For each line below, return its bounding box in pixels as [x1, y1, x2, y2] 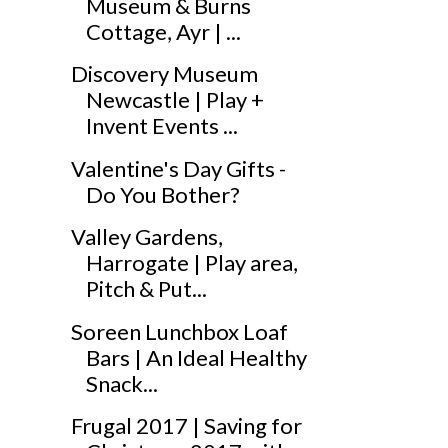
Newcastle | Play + [85, 86, 264, 114]
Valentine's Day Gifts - [70, 154, 286, 182]
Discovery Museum [70, 60, 258, 88]
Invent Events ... [85, 112, 238, 140]
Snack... [85, 369, 158, 397]
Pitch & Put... [85, 275, 207, 303]
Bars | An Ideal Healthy [85, 343, 307, 371]
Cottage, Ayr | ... [85, 17, 241, 45]
